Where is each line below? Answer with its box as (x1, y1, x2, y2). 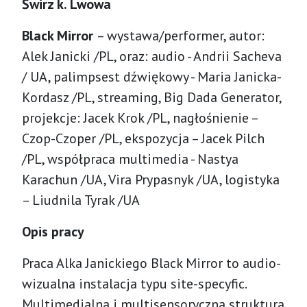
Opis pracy (22, 222, 84, 241)
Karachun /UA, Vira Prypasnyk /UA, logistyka (22, 170, 280, 188)
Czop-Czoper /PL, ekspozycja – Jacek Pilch (22, 129, 265, 147)
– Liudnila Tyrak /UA (22, 191, 140, 209)
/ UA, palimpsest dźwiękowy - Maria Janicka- (22, 67, 282, 86)
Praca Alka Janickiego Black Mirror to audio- (22, 254, 281, 272)
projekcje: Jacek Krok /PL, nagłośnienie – (22, 108, 258, 127)
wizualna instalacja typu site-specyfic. (22, 274, 246, 293)
